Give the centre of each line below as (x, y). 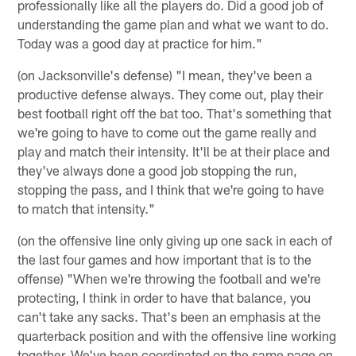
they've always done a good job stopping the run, (158, 170)
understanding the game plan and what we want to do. (174, 24)
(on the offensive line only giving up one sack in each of (175, 240)
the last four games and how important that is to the (165, 259)
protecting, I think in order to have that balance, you (164, 298)
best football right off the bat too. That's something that (175, 113)
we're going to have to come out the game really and (167, 132)
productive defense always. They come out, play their (170, 94)
